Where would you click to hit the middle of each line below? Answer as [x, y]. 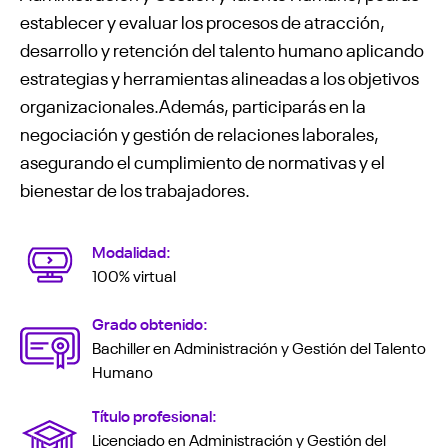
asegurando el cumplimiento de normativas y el [202, 160]
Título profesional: [154, 414]
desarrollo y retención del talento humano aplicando [222, 48]
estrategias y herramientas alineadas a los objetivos [219, 76]
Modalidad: [131, 250]
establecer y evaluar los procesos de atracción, [202, 20]
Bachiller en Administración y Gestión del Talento [259, 346]
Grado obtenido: [150, 322]
